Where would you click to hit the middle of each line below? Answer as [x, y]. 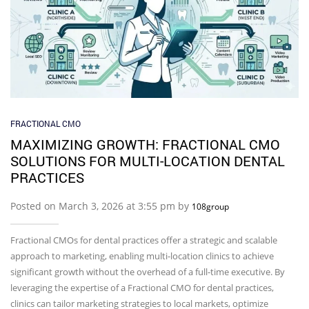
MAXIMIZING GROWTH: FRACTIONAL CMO [145, 144]
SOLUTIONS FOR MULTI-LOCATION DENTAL [148, 161]
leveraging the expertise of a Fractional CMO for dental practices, [142, 288]
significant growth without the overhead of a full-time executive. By [148, 272]
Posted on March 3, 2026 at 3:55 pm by [101, 206]
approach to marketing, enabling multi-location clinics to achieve [142, 256]
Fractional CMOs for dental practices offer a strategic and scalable [144, 240]
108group [210, 207]
